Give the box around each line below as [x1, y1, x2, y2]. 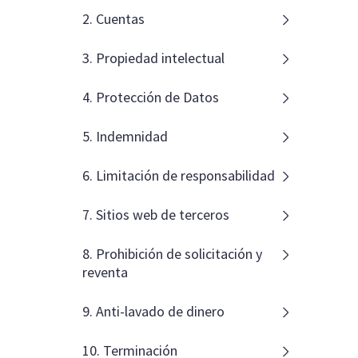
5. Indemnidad [82, 127, 169, 145]
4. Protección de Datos [82, 88, 220, 106]
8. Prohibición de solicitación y [82, 245, 263, 263]
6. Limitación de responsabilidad [82, 166, 276, 185]
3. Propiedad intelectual [82, 49, 225, 67]
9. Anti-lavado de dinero [82, 302, 225, 320]
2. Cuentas [82, 10, 145, 28]
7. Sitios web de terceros [82, 205, 230, 224]
